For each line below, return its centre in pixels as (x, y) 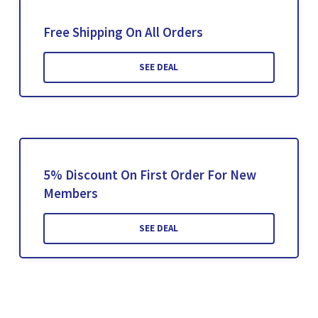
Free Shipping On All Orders (123, 32)
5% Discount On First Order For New (149, 175)
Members (70, 193)
